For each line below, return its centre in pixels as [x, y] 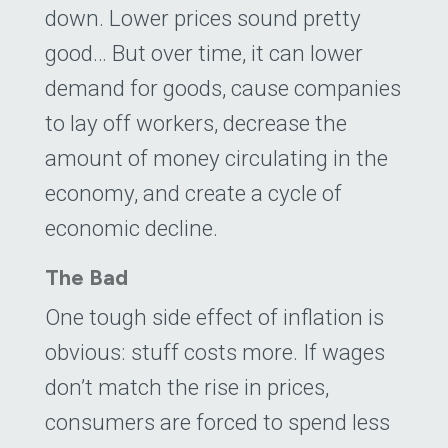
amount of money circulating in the [216, 158]
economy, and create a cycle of [193, 193]
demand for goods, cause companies [223, 88]
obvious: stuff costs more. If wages [215, 352]
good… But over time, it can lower [204, 53]
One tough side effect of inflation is [214, 317]
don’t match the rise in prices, [187, 387]
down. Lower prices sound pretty [203, 18]
